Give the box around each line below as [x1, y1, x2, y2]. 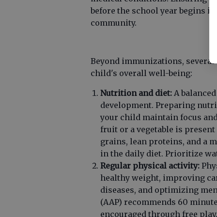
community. [91, 18, 137, 28]
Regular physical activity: [100, 161, 200, 170]
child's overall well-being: [91, 68, 192, 78]
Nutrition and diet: [100, 88, 172, 98]
